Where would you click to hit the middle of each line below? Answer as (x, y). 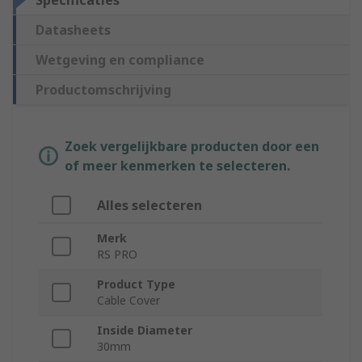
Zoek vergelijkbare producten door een (192, 147)
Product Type (136, 284)
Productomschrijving (103, 90)
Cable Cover (128, 301)
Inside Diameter (145, 330)
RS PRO (117, 255)
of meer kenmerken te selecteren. (177, 166)
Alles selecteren (149, 206)
